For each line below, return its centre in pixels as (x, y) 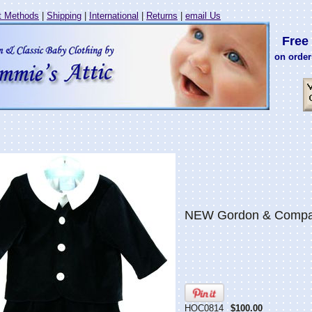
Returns (162, 16)
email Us (203, 16)
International (114, 16)
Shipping (64, 16)
